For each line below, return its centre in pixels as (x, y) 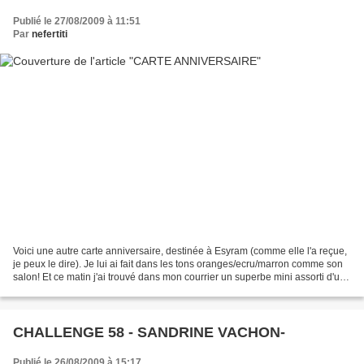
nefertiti (50, 34)
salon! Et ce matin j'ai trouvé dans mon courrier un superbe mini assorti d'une (182, 277)
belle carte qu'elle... (56, 290)
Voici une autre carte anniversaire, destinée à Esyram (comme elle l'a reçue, (180, 251)
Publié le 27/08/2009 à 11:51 (77, 21)
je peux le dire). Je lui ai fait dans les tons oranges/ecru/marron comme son (178, 264)
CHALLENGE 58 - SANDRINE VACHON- (149, 333)
